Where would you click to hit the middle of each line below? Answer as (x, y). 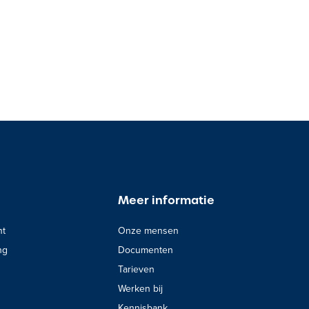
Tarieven (136, 269)
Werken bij (140, 288)
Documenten (145, 250)
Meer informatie (166, 200)
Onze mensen (148, 230)
